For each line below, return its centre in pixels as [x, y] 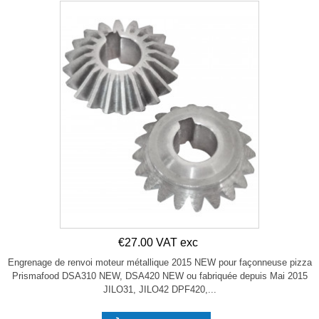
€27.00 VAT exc [158, 243]
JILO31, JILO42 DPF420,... [159, 290]
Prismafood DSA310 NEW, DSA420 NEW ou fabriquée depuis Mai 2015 [159, 276]
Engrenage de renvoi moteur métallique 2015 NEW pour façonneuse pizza [159, 263]
